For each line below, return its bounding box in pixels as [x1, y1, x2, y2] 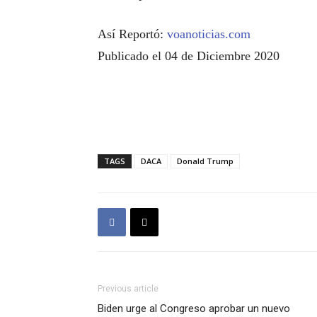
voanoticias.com [167, 27, 250, 41]
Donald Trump [177, 156, 234, 166]
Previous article [98, 284, 158, 294]
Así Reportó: [98, 27, 167, 41]
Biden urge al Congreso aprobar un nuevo [98, 302, 290, 315]
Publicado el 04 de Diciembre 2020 [98, 49, 279, 63]
